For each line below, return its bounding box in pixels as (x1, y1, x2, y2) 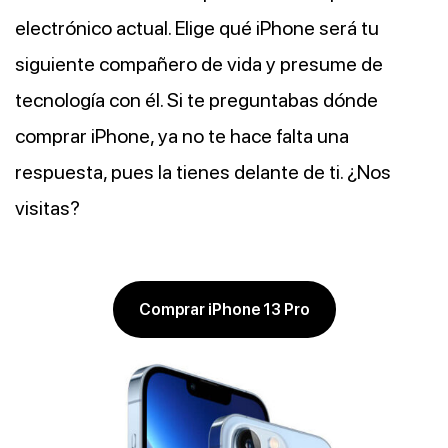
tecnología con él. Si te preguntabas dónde (15, 88, 378, 112)
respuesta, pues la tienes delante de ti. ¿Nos (15, 160, 391, 184)
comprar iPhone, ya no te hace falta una (15, 124, 349, 148)
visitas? (15, 196, 80, 220)
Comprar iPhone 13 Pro (138, 300, 310, 319)
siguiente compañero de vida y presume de (15, 52, 383, 76)
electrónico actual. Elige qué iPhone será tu (15, 16, 379, 40)
